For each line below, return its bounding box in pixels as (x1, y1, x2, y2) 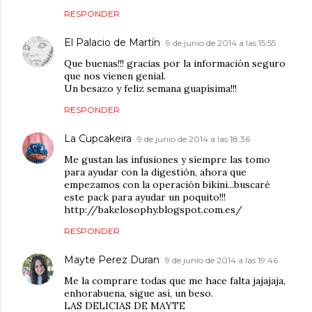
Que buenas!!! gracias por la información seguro (64, 57, 286, 70)
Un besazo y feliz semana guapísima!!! (64, 82, 237, 95)
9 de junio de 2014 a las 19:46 (165, 255, 278, 266)
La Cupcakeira (64, 132, 132, 146)
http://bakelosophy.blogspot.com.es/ (64, 203, 242, 217)
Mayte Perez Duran (64, 253, 159, 267)
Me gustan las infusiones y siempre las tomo (64, 153, 270, 166)
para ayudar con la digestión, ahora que (64, 166, 247, 179)
